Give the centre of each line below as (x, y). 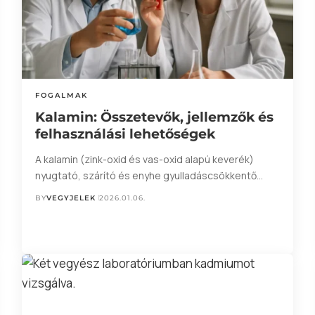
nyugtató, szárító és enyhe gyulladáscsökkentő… (149, 175)
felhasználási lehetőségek (125, 134)
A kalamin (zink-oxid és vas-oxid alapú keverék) (144, 159)
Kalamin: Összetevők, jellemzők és (154, 117)
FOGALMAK (61, 95)
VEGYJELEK (71, 198)
